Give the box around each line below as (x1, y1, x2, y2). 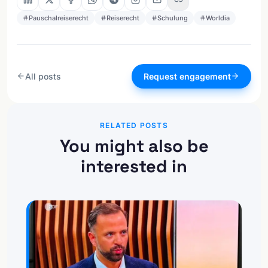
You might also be (59, 134, 209, 157)
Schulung (157, 13, 188, 22)
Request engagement (144, 71, 231, 81)
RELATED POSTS (100, 120, 168, 130)
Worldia (206, 13, 230, 22)
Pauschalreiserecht (29, 13, 89, 22)
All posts (25, 71, 61, 81)
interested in (81, 154, 187, 177)
